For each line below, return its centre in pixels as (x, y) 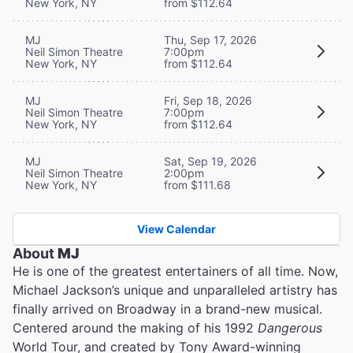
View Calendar (176, 229)
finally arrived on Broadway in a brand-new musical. (167, 308)
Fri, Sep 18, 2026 (208, 100)
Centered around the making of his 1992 (135, 327)
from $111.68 (197, 184)
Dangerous (290, 327)
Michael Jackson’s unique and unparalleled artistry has (175, 290)
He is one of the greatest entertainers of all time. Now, (175, 271)
